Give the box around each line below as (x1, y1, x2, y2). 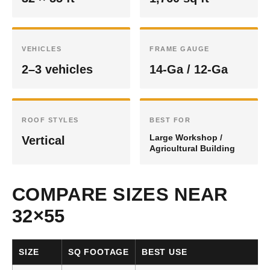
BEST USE (142, 247, 187, 257)
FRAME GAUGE (149, 45, 210, 52)
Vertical (22, 134, 65, 147)
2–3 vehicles (22, 63, 93, 76)
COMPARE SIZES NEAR (12, 184, 228, 205)
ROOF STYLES (22, 116, 79, 124)
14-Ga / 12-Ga (149, 63, 228, 76)
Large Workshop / (149, 133, 222, 142)
